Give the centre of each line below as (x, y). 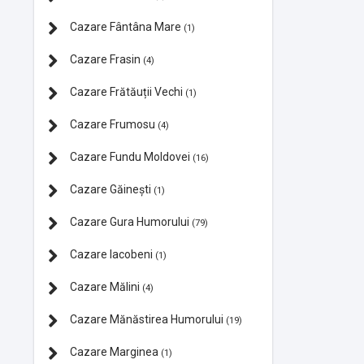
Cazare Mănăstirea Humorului (147, 320)
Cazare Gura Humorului (130, 222)
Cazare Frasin (105, 60)
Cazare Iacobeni (111, 255)
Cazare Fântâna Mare (126, 27)
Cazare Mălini (105, 287)
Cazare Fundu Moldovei (130, 157)
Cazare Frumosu (113, 125)
